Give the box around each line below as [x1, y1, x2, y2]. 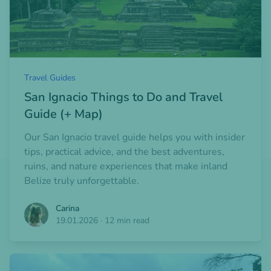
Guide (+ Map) [24, 106, 103, 123]
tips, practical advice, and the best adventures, [24, 145, 224, 159]
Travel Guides [24, 72, 76, 84]
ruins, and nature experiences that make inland [24, 160, 227, 174]
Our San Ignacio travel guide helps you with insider [24, 131, 245, 145]
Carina [56, 203, 79, 215]
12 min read [105, 215, 149, 227]
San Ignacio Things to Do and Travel [24, 89, 223, 106]
